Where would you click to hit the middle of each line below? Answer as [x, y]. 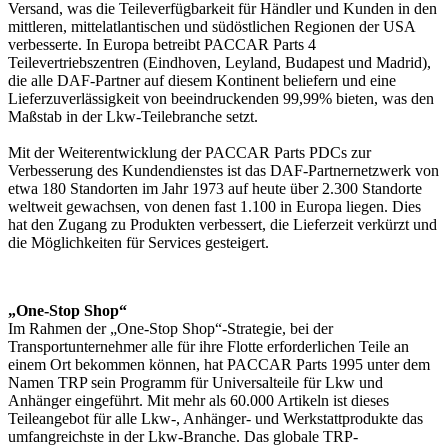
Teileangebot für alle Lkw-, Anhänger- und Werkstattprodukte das [215, 419]
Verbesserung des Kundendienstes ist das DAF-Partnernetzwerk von [223, 171]
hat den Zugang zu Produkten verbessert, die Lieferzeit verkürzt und [222, 225]
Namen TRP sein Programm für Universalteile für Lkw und [195, 383]
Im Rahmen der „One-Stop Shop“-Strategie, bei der [170, 329]
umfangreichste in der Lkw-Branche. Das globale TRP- [183, 437]
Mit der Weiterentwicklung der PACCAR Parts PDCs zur [189, 153]
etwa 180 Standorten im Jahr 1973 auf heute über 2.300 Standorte [215, 189]
